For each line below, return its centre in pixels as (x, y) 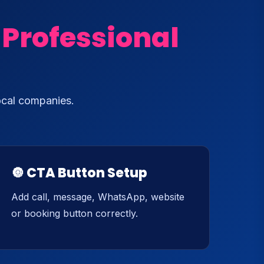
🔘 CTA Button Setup (79, 173)
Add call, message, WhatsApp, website (98, 197)
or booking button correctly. (75, 213)
